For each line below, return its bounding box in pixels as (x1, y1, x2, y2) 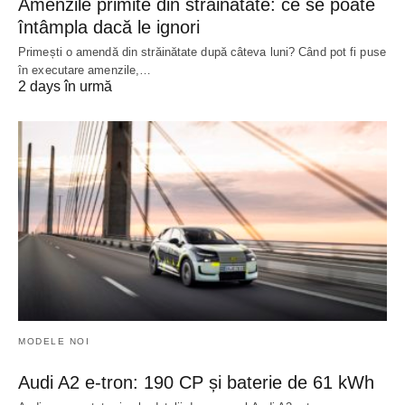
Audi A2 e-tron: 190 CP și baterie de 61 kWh (18, 372, 374, 393)
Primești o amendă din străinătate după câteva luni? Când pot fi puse (18, 44, 386, 59)
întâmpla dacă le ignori (18, 16, 200, 37)
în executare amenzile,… (18, 62, 152, 77)
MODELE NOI (18, 336, 89, 347)
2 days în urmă (18, 78, 112, 94)
